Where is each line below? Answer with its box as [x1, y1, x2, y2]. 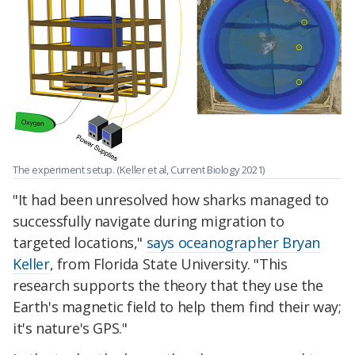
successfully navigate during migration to [13, 211, 284, 231]
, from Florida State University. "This [49, 254, 288, 273]
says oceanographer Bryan [146, 232, 321, 252]
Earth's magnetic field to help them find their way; [13, 296, 342, 316]
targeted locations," [13, 232, 147, 252]
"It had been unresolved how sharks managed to [13, 189, 330, 209]
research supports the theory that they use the [13, 275, 323, 295]
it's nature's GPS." [13, 318, 128, 338]
